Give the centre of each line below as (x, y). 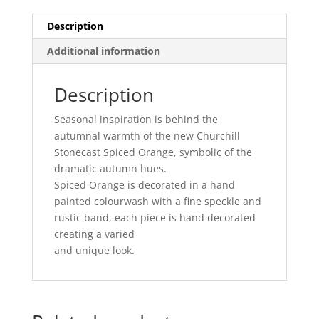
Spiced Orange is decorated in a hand (144, 184)
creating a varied (94, 234)
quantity (51, 55)
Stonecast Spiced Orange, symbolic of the (153, 152)
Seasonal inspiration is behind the (136, 119)
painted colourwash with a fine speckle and (157, 201)
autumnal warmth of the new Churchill (147, 135)
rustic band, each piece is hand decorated (155, 217)
